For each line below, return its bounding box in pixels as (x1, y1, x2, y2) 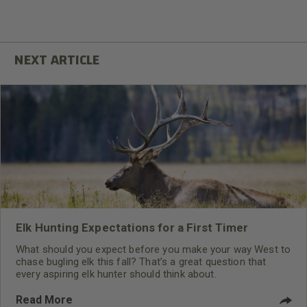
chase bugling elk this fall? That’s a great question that (16, 255, 267, 268)
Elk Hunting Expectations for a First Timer (16, 220, 249, 234)
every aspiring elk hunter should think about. (16, 267, 217, 280)
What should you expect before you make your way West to (16, 243, 291, 256)
